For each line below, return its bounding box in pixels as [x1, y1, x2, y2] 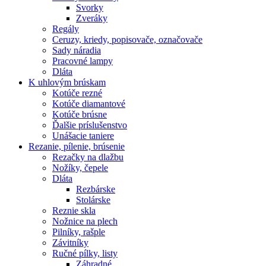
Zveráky [76, 13, 107, 23]
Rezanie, [28, 141, 61, 151]
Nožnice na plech [52, 216, 118, 226]
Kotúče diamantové [52, 99, 125, 109]
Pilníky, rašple [52, 227, 105, 237]
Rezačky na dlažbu [52, 152, 123, 162]
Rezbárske [76, 184, 115, 194]
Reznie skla [52, 205, 96, 216]
